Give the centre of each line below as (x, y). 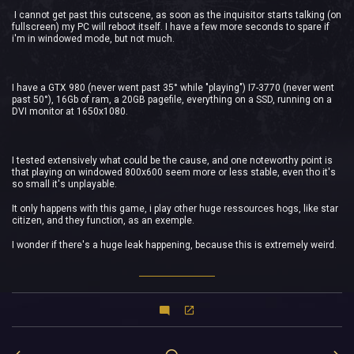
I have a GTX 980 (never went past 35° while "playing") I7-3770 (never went (173, 88)
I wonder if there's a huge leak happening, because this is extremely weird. (174, 245)
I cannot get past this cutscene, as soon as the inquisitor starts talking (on (177, 15)
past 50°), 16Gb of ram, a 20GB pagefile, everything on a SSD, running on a (172, 100)
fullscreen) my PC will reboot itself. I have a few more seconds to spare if (171, 27)
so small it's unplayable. (64, 184)
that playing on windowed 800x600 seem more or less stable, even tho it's (174, 172)
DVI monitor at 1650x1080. (70, 111)
